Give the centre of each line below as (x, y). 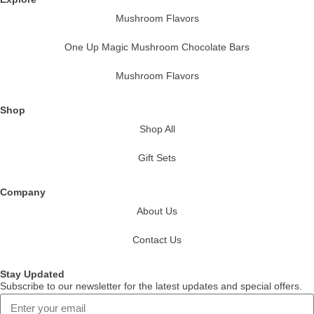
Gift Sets (157, 158)
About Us (157, 211)
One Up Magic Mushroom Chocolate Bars (157, 47)
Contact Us (157, 240)
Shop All (157, 129)
